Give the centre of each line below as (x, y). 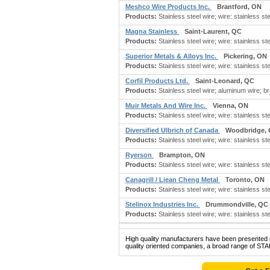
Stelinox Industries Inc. (163, 204)
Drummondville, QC (237, 204)
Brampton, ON (182, 155)
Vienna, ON (231, 105)
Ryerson (140, 155)
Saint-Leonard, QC (225, 81)
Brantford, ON (239, 7)
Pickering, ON (245, 56)
